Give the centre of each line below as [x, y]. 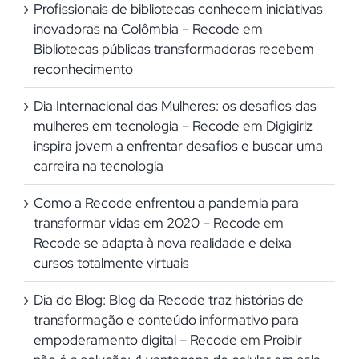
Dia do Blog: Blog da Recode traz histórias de [169, 299]
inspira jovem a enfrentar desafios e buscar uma [178, 145]
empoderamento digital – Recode [135, 339]
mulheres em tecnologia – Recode [137, 125]
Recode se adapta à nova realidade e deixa [163, 242]
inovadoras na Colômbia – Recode [137, 28]
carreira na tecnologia [99, 165]
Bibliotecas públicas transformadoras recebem [174, 48]
